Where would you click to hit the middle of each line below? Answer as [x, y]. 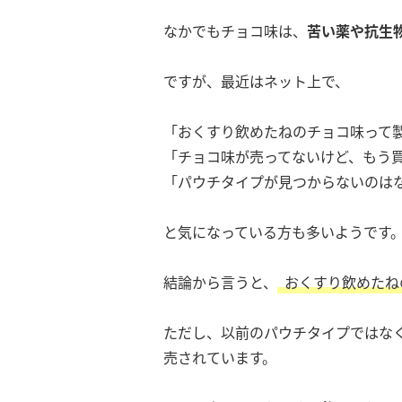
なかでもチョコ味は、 [235, 31]
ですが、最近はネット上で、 [256, 81]
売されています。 [220, 358]
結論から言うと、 [220, 282]
